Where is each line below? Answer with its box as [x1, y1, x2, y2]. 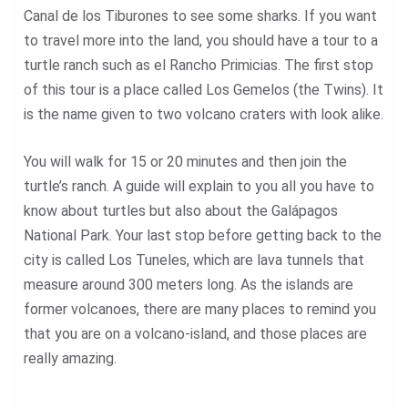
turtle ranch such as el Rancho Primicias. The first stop [24, 56, 373, 74]
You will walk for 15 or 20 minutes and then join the [24, 152, 347, 170]
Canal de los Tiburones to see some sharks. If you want [24, 6, 377, 25]
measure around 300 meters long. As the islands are [24, 275, 353, 293]
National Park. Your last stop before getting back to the [24, 226, 382, 244]
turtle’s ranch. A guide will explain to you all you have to [24, 177, 374, 195]
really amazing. [24, 349, 117, 367]
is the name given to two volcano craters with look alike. [24, 105, 383, 123]
